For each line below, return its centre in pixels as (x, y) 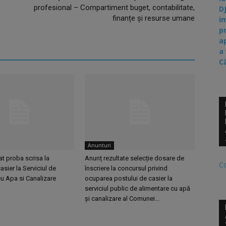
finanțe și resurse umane (154, 18)
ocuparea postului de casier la (129, 179)
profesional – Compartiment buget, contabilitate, (114, 8)
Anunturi (99, 146)
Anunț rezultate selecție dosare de (134, 158)
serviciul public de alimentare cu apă (137, 189)
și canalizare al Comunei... (122, 199)
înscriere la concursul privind (126, 168)
